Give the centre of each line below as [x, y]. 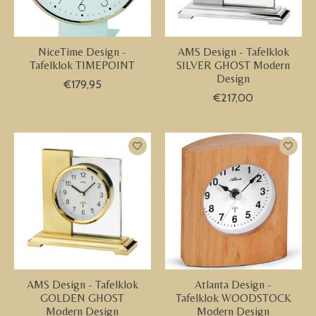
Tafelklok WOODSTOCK [233, 298]
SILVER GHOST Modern [233, 65]
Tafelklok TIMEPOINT [83, 65]
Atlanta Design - [233, 284]
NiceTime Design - [83, 51]
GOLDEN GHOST [83, 298]
